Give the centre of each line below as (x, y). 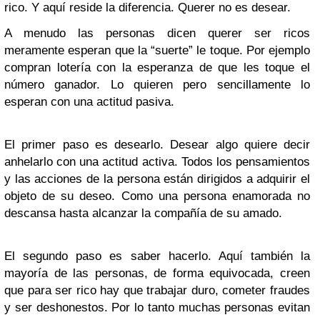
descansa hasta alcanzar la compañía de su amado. (143, 213)
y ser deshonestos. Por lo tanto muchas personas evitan (157, 307)
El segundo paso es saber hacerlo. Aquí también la (157, 256)
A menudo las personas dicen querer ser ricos (157, 33)
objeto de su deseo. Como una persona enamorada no (157, 196)
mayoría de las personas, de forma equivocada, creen (157, 273)
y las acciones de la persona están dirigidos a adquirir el (157, 179)
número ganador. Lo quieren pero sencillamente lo (157, 85)
